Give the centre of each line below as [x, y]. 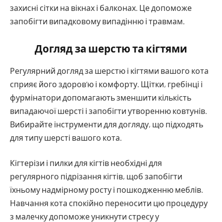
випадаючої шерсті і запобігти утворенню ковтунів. [109, 111]
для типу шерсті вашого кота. [66, 137]
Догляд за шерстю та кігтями [111, 49]
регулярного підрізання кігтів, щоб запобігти [96, 176]
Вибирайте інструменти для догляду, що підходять [107, 124]
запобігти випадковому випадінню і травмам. [97, 21]
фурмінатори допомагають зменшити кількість [101, 97]
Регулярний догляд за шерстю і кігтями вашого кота [109, 70]
